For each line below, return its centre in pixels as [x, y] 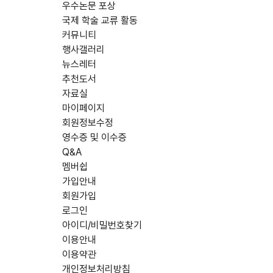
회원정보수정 [88, 123]
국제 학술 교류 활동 [100, 20]
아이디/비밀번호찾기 [102, 225]
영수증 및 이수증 [94, 137]
